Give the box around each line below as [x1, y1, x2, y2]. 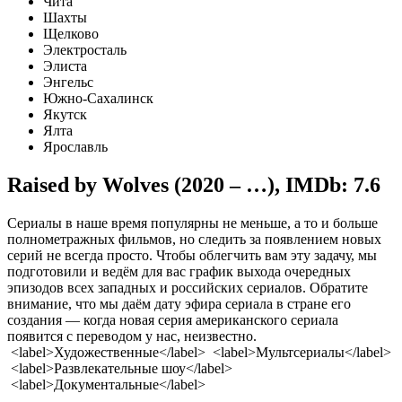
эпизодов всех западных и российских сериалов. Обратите [7, 280, 368, 296]
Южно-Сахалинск [43, 91, 153, 107]
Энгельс [43, 74, 93, 91]
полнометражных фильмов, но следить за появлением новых [7, 232, 381, 248]
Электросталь [43, 42, 127, 58]
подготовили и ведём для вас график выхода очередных [7, 264, 351, 280]
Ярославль [43, 139, 108, 155]
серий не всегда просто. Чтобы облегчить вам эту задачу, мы [7, 248, 377, 264]
